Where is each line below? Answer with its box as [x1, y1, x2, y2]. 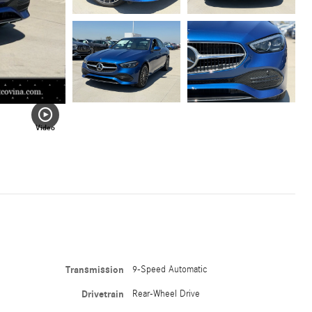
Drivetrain [81, 288, 125, 301]
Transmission [65, 264, 125, 276]
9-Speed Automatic [132, 264, 208, 276]
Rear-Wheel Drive [132, 288, 201, 300]
